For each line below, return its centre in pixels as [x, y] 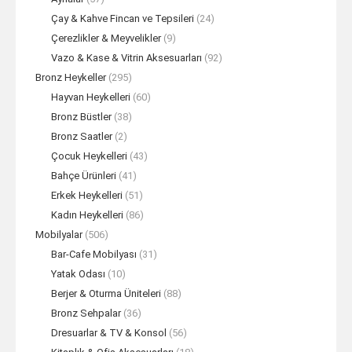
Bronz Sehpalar [86, 313]
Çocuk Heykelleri [89, 156]
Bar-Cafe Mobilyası [94, 254]
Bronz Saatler [82, 136]
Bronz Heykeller [71, 77]
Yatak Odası [78, 274]
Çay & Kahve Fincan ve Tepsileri [123, 18]
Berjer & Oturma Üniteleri [106, 293]
